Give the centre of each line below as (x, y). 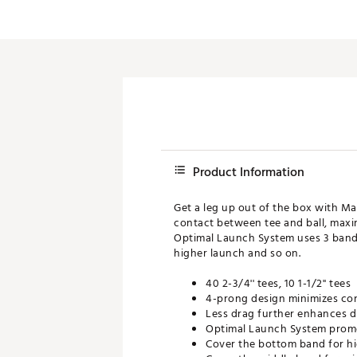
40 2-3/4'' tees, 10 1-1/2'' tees (278, 283)
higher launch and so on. (237, 253)
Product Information (249, 172)
